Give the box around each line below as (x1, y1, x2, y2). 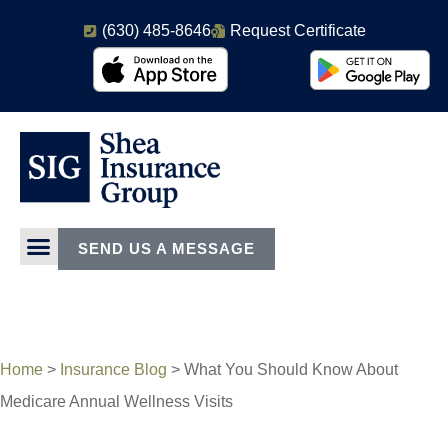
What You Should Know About (184, 360, 398, 378)
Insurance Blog (60, 360, 167, 378)
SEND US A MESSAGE (77, 239, 255, 257)
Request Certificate (229, 22, 366, 39)
